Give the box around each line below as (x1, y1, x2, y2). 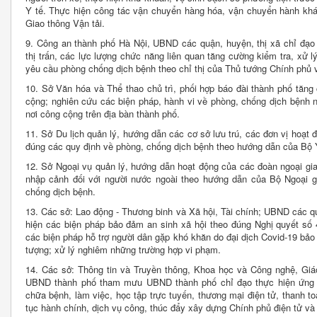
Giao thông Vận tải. (25, 16, 105, 30)
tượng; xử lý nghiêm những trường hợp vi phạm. (25, 243, 221, 257)
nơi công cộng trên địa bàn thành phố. (25, 107, 180, 121)
